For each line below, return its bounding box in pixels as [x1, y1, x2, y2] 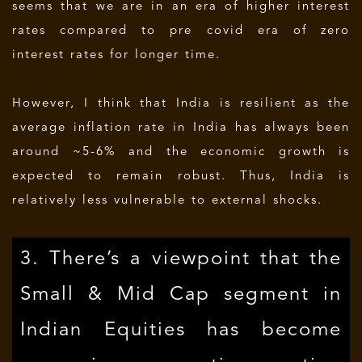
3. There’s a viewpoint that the [20, 250, 342, 269]
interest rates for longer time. [12, 49, 221, 61]
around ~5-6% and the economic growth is [12, 146, 350, 158]
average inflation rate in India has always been [12, 122, 350, 134]
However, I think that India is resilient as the [12, 98, 350, 110]
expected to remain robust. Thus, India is [12, 170, 350, 183]
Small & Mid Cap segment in [20, 285, 342, 305]
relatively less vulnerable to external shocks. [12, 195, 322, 207]
